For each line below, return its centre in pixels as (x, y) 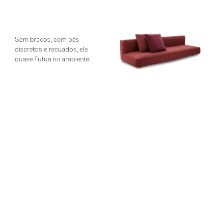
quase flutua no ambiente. (53, 60)
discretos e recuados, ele (51, 50)
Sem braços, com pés (47, 41)
